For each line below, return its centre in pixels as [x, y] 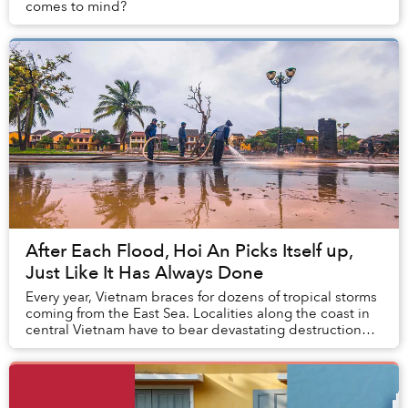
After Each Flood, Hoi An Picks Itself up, [189, 251]
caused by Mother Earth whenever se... [148, 347]
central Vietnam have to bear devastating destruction [194, 330]
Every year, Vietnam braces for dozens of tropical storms [201, 297]
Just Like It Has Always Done [144, 273]
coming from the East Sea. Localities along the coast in [198, 314]
